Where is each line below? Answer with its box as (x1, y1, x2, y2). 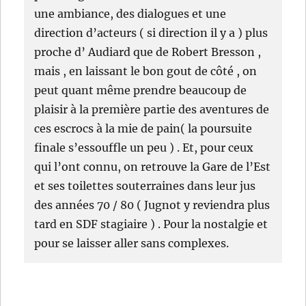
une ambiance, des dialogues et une (34, 6, 227, 20)
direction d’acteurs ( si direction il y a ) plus (34, 25, 268, 40)
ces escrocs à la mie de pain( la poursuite (34, 121, 253, 135)
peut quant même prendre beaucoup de (34, 83, 247, 97)
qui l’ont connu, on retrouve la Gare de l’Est (34, 159, 271, 173)
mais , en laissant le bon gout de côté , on (34, 64, 258, 78)
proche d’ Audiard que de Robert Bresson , (34, 44, 262, 59)
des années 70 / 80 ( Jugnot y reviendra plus (34, 197, 270, 212)
